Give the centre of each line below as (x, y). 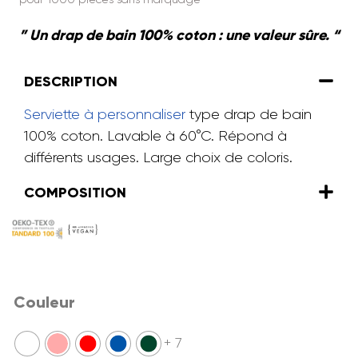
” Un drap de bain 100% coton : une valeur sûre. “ (179, 36)
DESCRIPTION (71, 81)
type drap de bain (249, 114)
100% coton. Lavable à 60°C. (121, 135)
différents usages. (84, 157)
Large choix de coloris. (218, 157)
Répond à (253, 135)
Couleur (44, 302)
